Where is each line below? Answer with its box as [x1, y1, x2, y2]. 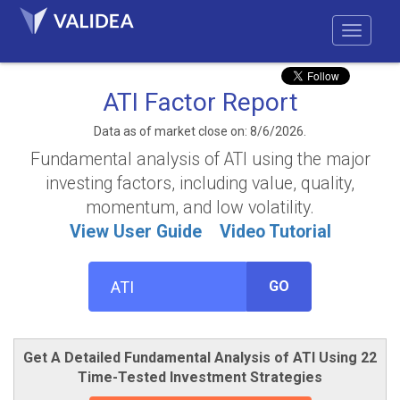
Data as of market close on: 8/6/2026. [94, 124, 306, 138]
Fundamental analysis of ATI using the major [29, 149, 371, 170]
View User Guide [69, 221, 202, 242]
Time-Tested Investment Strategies [78, 369, 322, 386]
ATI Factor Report [102, 87, 298, 117]
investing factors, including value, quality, [46, 173, 354, 194]
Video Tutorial [219, 221, 331, 242]
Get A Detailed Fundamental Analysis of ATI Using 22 [23, 349, 377, 366]
